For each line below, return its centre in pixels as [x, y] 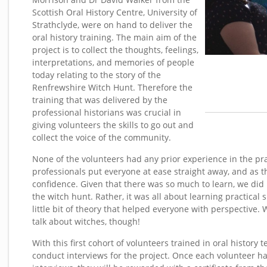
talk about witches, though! [86, 221]
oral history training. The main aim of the [114, 37]
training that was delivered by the [100, 100]
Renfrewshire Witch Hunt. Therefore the [112, 87]
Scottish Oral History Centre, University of [115, 12]
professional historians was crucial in [107, 112]
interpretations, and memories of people [113, 62]
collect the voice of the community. [102, 137]
